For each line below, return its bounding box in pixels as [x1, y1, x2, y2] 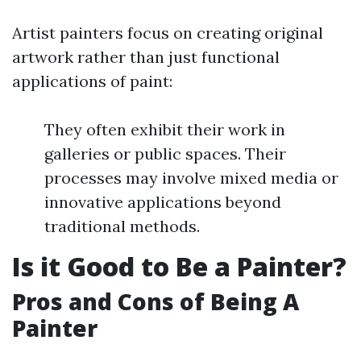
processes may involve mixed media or [44, 168, 338, 188]
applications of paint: [12, 71, 172, 91]
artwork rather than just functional [12, 47, 280, 67]
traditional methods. [44, 216, 200, 236]
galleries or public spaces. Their [44, 143, 286, 164]
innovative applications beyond [44, 192, 281, 212]
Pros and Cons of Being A [12, 286, 299, 317]
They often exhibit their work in [44, 119, 285, 139]
